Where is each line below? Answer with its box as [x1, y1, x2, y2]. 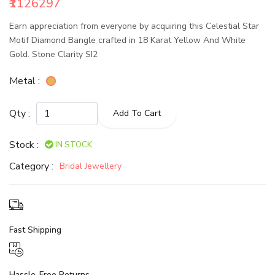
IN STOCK [55, 139, 92, 150]
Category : [9, 159, 53, 173]
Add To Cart [113, 107, 161, 120]
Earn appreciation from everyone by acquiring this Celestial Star [9, 20, 259, 33]
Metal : [9, 74, 40, 88]
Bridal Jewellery [60, 160, 122, 172]
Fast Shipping [9, 224, 61, 236]
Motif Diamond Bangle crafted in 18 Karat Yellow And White [9, 34, 246, 47]
